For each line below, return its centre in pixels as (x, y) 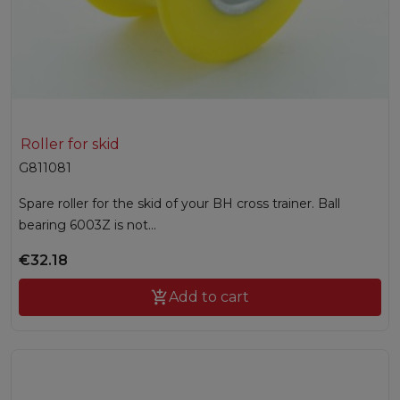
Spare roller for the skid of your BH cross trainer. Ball (179, 204)
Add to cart (209, 297)
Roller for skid (70, 145)
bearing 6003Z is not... (87, 225)
